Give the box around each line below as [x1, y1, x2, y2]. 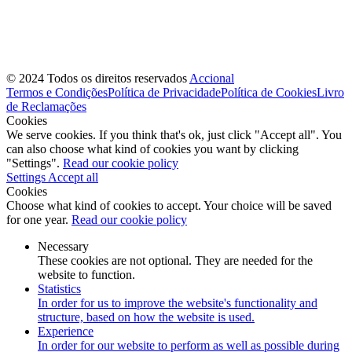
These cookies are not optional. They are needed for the [38, 253, 313, 267]
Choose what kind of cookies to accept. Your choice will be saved [6, 198, 332, 212]
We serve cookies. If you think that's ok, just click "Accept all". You [6, 127, 342, 141]
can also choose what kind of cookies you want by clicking [6, 141, 299, 156]
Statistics [38, 281, 81, 295]
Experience [38, 324, 93, 338]
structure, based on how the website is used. [38, 310, 255, 324]
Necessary [38, 239, 89, 253]
